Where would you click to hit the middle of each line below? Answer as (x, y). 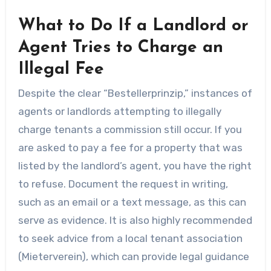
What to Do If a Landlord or (133, 26)
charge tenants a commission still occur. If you (130, 130)
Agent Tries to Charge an (120, 47)
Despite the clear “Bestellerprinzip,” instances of (135, 93)
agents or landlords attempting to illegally (119, 112)
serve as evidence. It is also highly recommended (135, 220)
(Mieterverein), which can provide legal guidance (133, 257)
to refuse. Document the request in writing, (123, 184)
